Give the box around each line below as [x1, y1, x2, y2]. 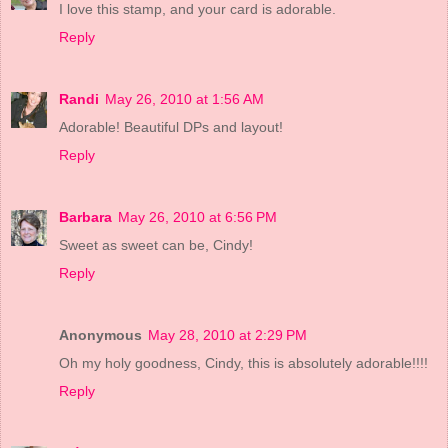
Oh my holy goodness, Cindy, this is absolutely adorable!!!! [59, 355, 428, 372]
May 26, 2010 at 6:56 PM [118, 209, 277, 226]
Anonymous [59, 327, 142, 344]
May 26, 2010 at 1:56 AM [105, 91, 264, 108]
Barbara [59, 209, 112, 226]
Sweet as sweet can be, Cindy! [59, 237, 253, 254]
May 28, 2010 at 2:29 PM [148, 327, 307, 344]
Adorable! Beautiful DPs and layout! [59, 119, 283, 136]
